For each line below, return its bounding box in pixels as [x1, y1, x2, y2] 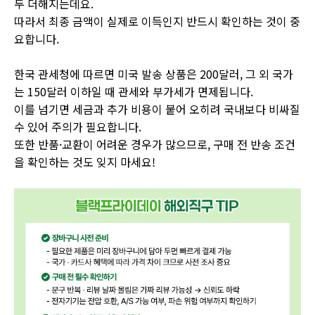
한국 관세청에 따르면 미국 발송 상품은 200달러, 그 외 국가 [14, 65, 293, 82]
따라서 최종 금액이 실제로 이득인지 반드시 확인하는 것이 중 [14, 13, 300, 30]
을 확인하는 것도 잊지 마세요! [14, 153, 155, 170]
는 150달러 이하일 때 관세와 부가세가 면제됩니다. [14, 83, 253, 100]
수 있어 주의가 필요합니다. [14, 118, 141, 135]
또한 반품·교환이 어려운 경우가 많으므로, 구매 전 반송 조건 [14, 136, 295, 153]
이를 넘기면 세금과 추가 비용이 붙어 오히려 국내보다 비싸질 [14, 101, 300, 117]
